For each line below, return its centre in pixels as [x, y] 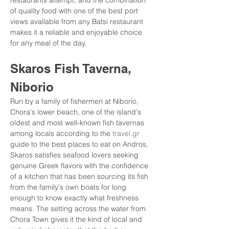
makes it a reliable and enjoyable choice [77, 32]
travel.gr [126, 133]
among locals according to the [61, 133]
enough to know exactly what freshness [75, 198]
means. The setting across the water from [79, 209]
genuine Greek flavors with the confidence [80, 166]
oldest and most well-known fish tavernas [78, 123]
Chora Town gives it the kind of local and [77, 219]
